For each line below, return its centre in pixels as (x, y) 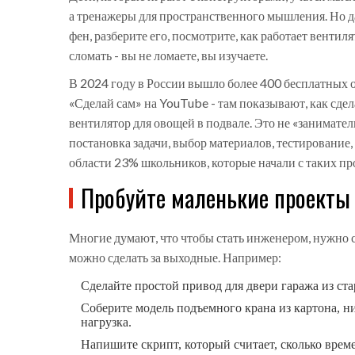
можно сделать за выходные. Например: (175, 258)
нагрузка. (106, 323)
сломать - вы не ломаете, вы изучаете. (168, 55)
